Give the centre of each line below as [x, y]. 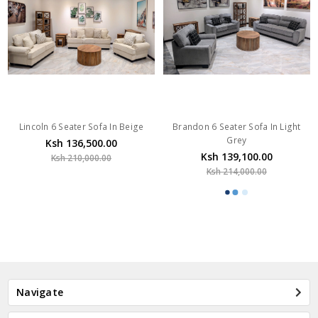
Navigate [40, 292]
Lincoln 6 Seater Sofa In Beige [81, 127]
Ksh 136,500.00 [82, 143]
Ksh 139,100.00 [236, 157]
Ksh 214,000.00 [236, 172]
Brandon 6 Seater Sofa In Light [237, 127]
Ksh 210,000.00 [82, 158]
